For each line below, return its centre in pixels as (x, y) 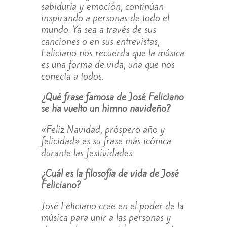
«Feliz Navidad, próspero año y (103, 129)
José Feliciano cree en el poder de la (112, 206)
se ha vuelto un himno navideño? (106, 109)
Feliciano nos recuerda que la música (112, 53)
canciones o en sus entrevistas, (100, 41)
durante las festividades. (87, 153)
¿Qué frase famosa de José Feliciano (112, 97)
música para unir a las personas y (106, 218)
